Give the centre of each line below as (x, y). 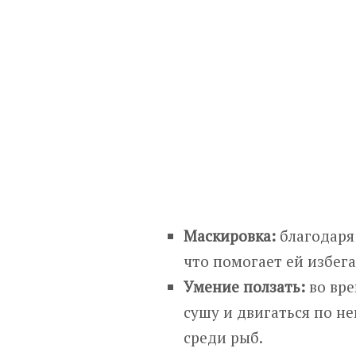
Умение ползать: (245, 286)
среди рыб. (224, 337)
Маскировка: (230, 235)
